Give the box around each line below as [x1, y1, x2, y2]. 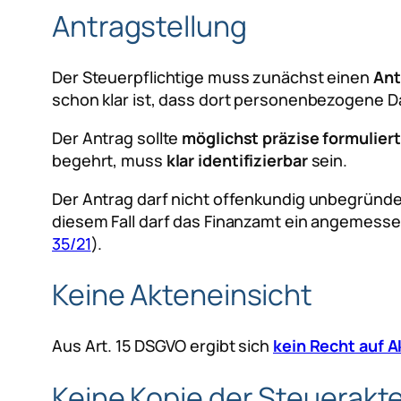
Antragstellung [52, 6, 247, 47]
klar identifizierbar [166, 149, 308, 171]
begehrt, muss [52, 149, 166, 171]
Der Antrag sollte [52, 126, 183, 149]
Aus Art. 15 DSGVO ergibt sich [52, 335, 273, 356]
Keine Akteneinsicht [52, 275, 313, 315]
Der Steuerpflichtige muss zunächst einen [52, 65, 373, 88]
